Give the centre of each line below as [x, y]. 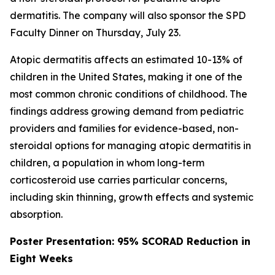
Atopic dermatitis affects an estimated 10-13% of [126, 60]
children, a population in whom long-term [107, 163]
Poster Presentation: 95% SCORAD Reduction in [130, 241]
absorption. [36, 214]
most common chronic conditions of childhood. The [129, 94]
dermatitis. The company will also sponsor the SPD [128, 15]
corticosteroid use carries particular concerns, [118, 180]
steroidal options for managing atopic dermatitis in [130, 145]
